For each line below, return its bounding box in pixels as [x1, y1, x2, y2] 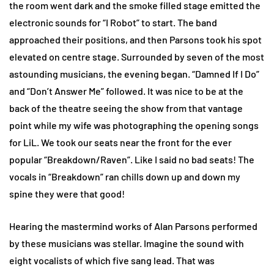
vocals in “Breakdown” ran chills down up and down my [9, 170, 240, 182]
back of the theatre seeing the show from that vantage [9, 102, 243, 114]
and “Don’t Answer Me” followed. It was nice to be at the [9, 84, 243, 97]
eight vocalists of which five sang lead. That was [9, 254, 215, 266]
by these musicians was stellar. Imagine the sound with [9, 237, 244, 249]
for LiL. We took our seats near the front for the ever [9, 136, 232, 148]
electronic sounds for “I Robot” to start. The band [9, 16, 217, 28]
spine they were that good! [9, 187, 127, 199]
